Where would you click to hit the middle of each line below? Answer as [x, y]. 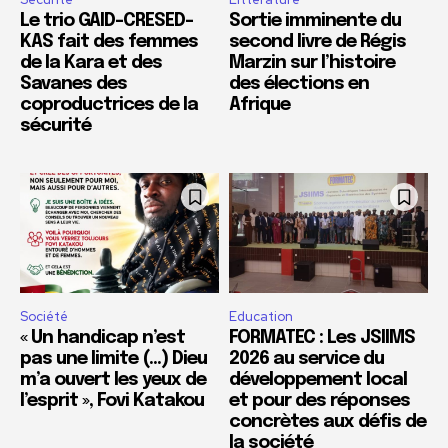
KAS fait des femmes [109, 42]
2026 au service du [306, 358]
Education [261, 316]
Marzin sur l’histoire [312, 63]
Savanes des [73, 84]
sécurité [55, 126]
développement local [318, 379]
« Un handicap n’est [102, 337]
